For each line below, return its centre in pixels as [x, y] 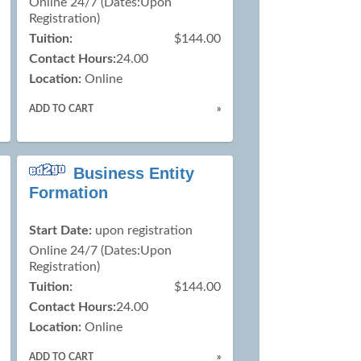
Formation [69, 192]
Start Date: [61, 230]
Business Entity [134, 173]
